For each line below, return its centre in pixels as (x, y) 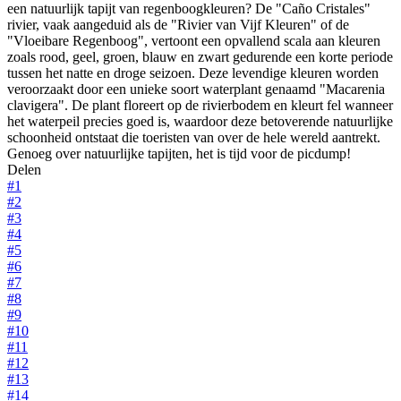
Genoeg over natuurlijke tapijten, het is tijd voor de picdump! (179, 153)
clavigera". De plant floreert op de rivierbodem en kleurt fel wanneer (200, 105)
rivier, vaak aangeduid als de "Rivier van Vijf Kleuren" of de (178, 24)
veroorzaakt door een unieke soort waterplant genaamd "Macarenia (196, 89)
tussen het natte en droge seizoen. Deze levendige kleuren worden (193, 73)
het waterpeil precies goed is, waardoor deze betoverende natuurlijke (200, 121)
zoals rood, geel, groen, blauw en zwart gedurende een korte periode (200, 56)
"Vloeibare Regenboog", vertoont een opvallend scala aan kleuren (194, 40)
